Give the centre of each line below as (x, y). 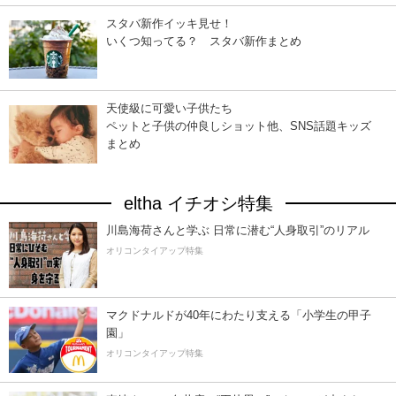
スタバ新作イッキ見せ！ (169, 24)
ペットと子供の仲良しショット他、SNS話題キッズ (239, 126)
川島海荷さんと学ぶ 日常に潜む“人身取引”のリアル (238, 231)
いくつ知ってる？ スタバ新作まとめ (204, 42)
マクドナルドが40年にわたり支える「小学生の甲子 (239, 316)
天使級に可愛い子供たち (169, 109)
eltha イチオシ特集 (198, 204)
